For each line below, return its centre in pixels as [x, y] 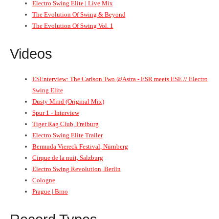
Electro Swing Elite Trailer [67, 135]
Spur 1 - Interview [55, 112]
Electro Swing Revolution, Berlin [76, 169]
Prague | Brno [50, 191]
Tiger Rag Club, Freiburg [65, 124]
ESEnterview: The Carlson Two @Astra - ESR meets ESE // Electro [120, 79]
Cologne [44, 180]
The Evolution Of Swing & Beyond [79, 14]
